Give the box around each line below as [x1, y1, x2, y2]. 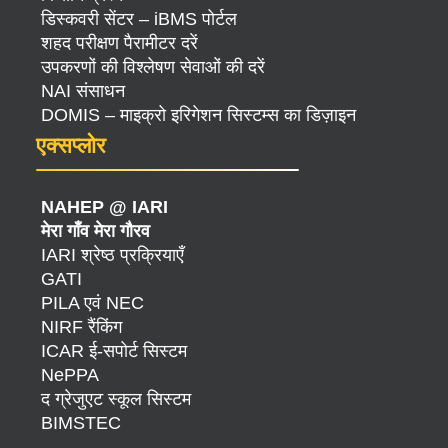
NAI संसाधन [41, 81, 125, 102]
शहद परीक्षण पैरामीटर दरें [41, 33, 198, 54]
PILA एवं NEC [41, 293, 144, 314]
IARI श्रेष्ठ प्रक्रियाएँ [41, 245, 184, 266]
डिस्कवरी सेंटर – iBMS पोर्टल [41, 9, 237, 30]
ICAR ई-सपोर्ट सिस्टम [41, 341, 187, 362]
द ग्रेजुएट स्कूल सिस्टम [41, 389, 191, 410]
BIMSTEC [41, 413, 121, 434]
